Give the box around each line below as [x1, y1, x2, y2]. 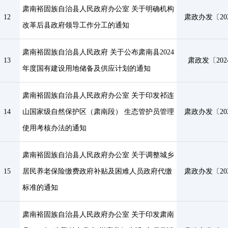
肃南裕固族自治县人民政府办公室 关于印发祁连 [22, 92, 174, 99]
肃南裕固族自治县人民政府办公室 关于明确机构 [22, 5, 174, 13]
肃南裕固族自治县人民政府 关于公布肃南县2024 [22, 48, 174, 56]
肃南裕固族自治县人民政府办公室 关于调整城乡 [22, 151, 174, 159]
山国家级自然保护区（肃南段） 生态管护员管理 [22, 108, 174, 116]
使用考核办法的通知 [22, 124, 87, 132]
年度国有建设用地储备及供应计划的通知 [22, 65, 151, 72]
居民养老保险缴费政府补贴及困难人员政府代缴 [22, 167, 172, 175]
